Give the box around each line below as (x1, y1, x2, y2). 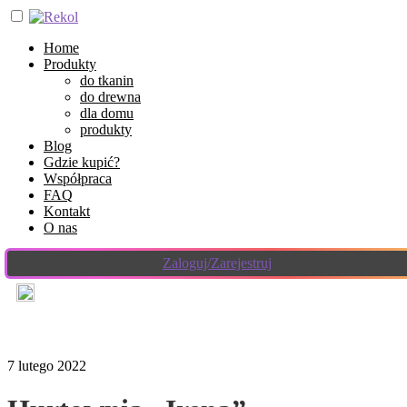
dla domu (80, 105, 134, 121)
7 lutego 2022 (7, 358, 86, 373)
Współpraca (44, 171, 112, 186)
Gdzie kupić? (44, 154, 120, 170)
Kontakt (44, 203, 90, 219)
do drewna (80, 89, 141, 104)
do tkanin (80, 73, 134, 88)
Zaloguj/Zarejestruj (163, 255, 272, 271)
